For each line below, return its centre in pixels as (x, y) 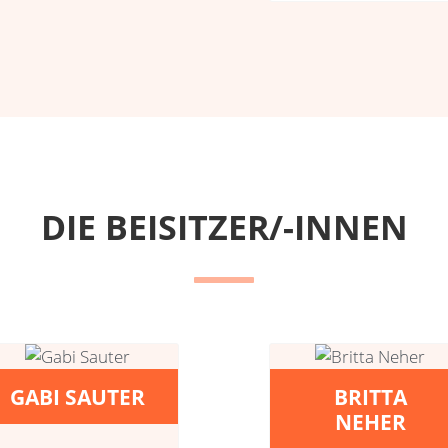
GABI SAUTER (78, 396)
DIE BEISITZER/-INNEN (224, 226)
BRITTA (370, 396)
